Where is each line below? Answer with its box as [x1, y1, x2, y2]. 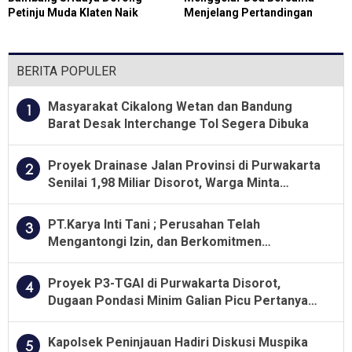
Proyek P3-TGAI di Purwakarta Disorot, [48, 275, 280, 291]
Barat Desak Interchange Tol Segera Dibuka [48, 115, 309, 131]
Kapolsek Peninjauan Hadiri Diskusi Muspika [48, 334, 308, 350]
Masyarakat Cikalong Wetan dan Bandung [48, 98, 292, 114]
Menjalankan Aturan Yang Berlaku [48, 251, 247, 266]
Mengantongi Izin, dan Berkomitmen [48, 233, 262, 249]
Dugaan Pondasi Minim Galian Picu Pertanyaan [48, 292, 322, 308]
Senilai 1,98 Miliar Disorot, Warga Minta [48, 174, 280, 190]
